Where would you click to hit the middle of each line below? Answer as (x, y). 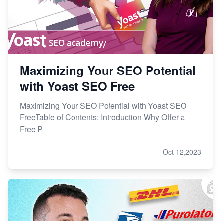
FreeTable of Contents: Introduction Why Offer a (102, 117)
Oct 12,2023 (182, 152)
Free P (31, 129)
